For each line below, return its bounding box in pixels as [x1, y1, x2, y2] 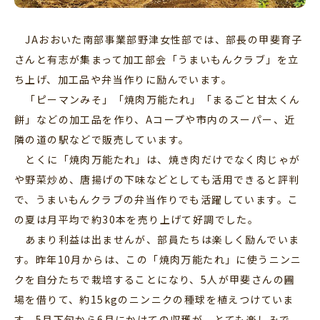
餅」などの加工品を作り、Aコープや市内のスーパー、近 [14, 112, 296, 127]
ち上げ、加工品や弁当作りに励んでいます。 [14, 72, 232, 87]
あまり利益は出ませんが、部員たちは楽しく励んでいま [14, 232, 300, 247]
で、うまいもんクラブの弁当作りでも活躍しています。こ [14, 192, 299, 207]
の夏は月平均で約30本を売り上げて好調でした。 [14, 212, 259, 227]
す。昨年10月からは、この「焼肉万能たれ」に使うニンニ [14, 252, 302, 267]
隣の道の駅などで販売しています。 [14, 132, 190, 147]
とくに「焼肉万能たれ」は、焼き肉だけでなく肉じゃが [14, 152, 301, 167]
